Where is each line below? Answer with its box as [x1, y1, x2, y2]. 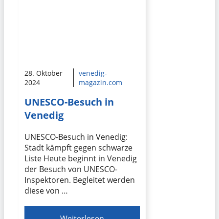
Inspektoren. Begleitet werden [24, 174, 135, 185]
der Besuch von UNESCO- [24, 163, 117, 175]
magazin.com [78, 78, 122, 88]
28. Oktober [24, 68, 63, 78]
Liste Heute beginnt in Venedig [24, 153, 137, 164]
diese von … [24, 185, 68, 196]
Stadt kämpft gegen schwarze [24, 142, 132, 153]
